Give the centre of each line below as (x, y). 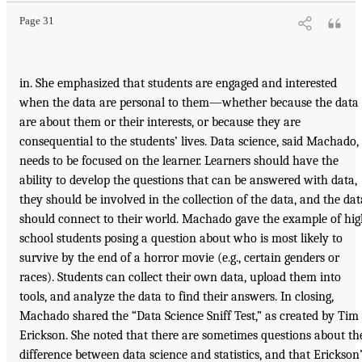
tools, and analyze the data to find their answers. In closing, (177, 297)
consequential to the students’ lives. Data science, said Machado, (189, 142)
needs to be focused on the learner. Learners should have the (179, 161)
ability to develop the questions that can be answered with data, (188, 181)
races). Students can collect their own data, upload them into (180, 278)
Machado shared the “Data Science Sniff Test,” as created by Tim (189, 316)
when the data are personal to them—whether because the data (189, 103)
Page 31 (37, 21)
